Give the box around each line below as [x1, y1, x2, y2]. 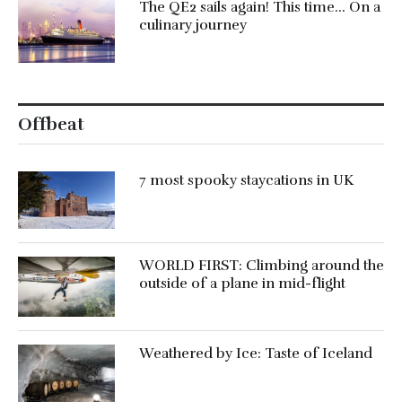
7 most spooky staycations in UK [138, 170, 354, 189]
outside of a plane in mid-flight [138, 274, 345, 293]
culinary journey [138, 15, 247, 34]
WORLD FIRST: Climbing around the [138, 256, 384, 275]
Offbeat [18, 112, 84, 135]
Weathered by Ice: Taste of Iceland [138, 344, 372, 363]
